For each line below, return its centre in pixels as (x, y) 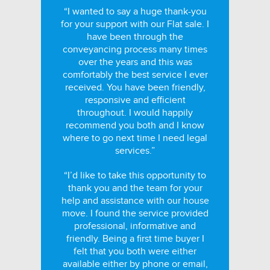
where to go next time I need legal (135, 138)
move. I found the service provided (135, 213)
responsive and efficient (135, 100)
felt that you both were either (135, 251)
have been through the (135, 37)
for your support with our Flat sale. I (135, 24)
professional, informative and (135, 226)
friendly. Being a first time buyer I (135, 239)
